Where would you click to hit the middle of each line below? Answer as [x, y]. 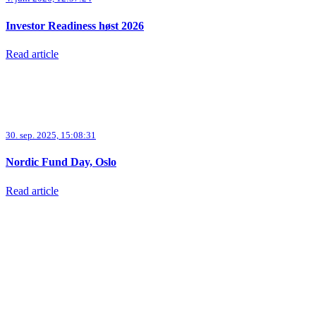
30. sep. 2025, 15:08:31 [51, 135]
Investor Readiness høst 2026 [75, 25]
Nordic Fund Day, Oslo [61, 162]
